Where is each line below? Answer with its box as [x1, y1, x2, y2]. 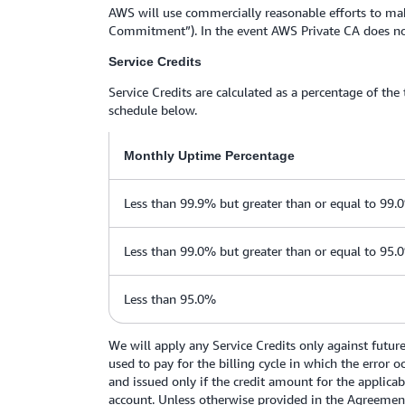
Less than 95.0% [124, 291, 216, 306]
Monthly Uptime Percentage [124, 148, 295, 163]
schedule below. [108, 102, 201, 118]
